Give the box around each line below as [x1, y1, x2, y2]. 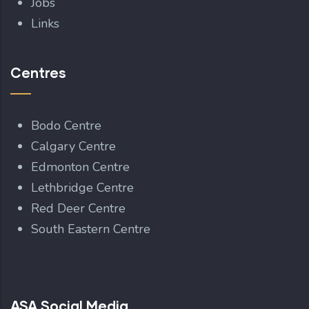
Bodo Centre [31, 117, 101, 134]
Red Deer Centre [31, 199, 129, 217]
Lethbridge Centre [31, 179, 137, 196]
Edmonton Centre [31, 158, 130, 175]
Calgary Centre [31, 137, 119, 154]
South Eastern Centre [31, 220, 154, 237]
